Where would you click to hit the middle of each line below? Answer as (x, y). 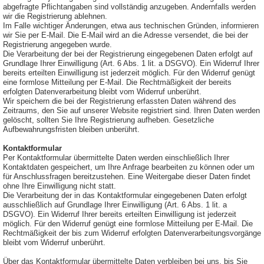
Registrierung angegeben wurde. (57, 45)
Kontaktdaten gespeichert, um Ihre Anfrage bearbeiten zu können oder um (129, 168)
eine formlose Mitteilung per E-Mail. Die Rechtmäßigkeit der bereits (117, 83)
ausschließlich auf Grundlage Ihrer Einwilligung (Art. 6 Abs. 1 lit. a (115, 205)
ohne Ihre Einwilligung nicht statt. (60, 187)
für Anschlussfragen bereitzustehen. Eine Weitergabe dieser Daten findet (127, 177)
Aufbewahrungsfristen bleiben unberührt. (71, 130)
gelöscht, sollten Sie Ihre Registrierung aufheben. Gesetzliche (108, 121)
